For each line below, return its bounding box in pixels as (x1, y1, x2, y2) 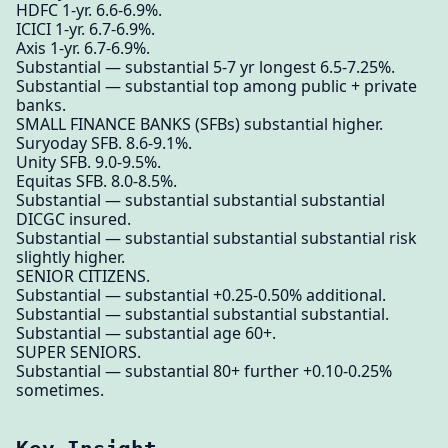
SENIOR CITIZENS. (16, 264, 150, 287)
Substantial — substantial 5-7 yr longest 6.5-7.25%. (16, 55, 395, 78)
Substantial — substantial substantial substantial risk (16, 226, 417, 249)
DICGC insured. (16, 207, 131, 230)
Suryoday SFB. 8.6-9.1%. (16, 131, 192, 154)
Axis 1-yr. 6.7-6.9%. (16, 36, 150, 59)
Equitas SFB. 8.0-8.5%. (16, 169, 177, 192)
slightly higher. (16, 245, 125, 268)
